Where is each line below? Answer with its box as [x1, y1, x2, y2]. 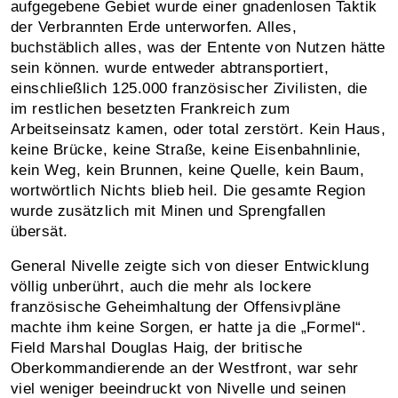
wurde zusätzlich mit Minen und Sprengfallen [11, 202, 326, 219]
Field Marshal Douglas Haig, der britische [11, 338, 303, 356]
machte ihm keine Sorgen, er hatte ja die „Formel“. [11, 318, 367, 336]
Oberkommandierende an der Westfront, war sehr [11, 359, 359, 377]
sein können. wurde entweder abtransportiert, [11, 59, 330, 76]
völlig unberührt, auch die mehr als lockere [11, 277, 312, 295]
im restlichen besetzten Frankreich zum [11, 99, 291, 117]
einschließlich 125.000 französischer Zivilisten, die [11, 79, 368, 97]
